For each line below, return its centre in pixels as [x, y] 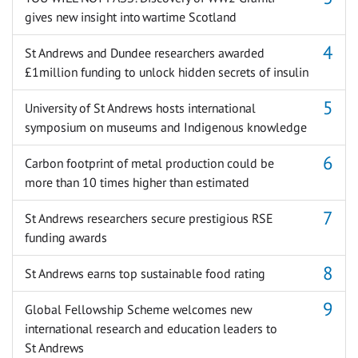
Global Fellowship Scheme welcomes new [138, 309]
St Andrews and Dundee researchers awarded [145, 52]
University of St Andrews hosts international [140, 107]
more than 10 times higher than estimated [137, 182]
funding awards [66, 237]
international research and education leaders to [151, 328]
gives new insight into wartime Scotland [131, 16]
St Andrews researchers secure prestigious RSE [149, 218]
